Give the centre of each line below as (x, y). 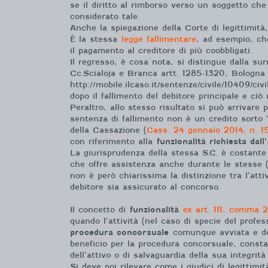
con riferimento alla (111, 141)
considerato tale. (105, 16)
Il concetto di (100, 210)
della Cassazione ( (108, 130)
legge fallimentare (159, 39)
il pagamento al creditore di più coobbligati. (161, 50)
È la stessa (96, 39)
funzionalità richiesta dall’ (210, 141)
